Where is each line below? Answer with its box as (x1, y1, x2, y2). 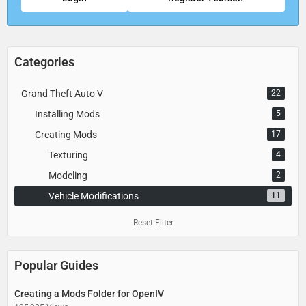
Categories (14, 54, 74, 69)
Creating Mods (35, 128, 97, 140)
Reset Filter (133, 217, 173, 227)
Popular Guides (14, 258, 98, 273)
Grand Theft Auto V (21, 87, 103, 99)
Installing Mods (35, 108, 100, 120)
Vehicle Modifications (48, 190, 139, 201)
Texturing (48, 149, 88, 161)
